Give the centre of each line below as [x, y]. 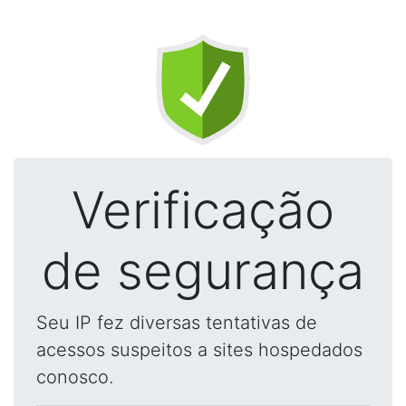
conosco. [75, 377]
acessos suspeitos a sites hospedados [199, 350]
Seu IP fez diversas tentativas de [177, 323]
